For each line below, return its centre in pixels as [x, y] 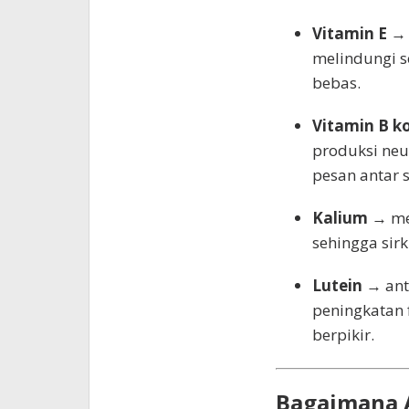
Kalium [340, 217]
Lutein [337, 285]
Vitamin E [349, 33]
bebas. [336, 82]
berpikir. [343, 334]
